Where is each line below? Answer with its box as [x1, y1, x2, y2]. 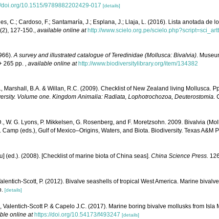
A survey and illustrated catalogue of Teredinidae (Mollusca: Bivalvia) [14, 52, 197, 59]
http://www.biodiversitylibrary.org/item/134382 [78, 60, 198, 67]
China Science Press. [151, 152, 208, 159]
